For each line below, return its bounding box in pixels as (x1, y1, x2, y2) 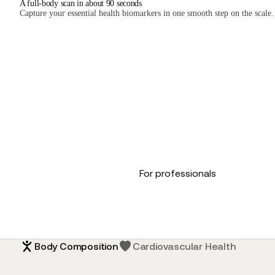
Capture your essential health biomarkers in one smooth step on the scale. (20, 8, 274, 18)
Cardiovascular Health (132, 240, 236, 252)
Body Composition (34, 240, 118, 252)
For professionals (139, 168, 216, 179)
